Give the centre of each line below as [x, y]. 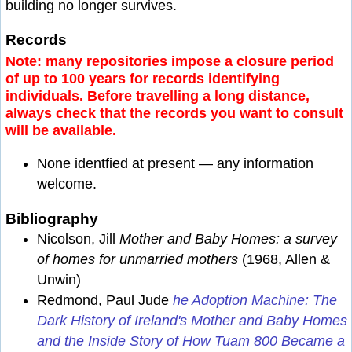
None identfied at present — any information [175, 163]
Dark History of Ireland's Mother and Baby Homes [192, 321]
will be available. [61, 131]
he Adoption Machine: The [255, 301]
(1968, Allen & [284, 260]
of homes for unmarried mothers [137, 260]
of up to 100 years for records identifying [143, 79]
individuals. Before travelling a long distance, [158, 96]
